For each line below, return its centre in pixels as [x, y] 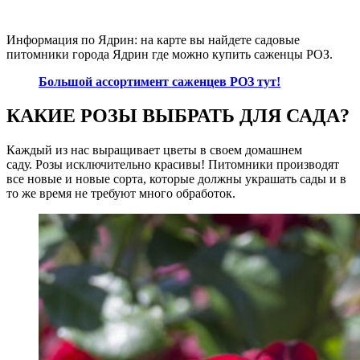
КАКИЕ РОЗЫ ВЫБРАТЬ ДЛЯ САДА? [178, 116]
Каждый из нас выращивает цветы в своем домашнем [154, 150]
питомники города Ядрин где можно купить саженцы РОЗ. [170, 55]
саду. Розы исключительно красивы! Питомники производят [173, 165]
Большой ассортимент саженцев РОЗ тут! [160, 82]
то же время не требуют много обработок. [121, 194]
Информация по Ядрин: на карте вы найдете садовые [153, 40]
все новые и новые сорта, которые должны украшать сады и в [176, 179]
